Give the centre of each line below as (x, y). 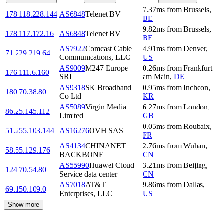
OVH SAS (106, 130)
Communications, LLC (95, 57)
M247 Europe (107, 68)
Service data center (88, 174)
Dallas (193, 184)
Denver (195, 48)
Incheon (196, 87)
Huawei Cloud (112, 165)
